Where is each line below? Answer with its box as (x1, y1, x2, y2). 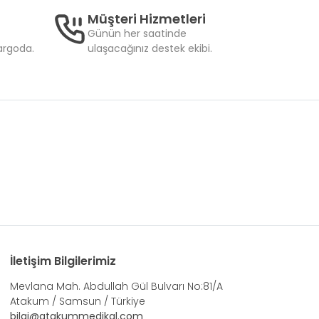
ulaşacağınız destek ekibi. (88, 41, 212, 56)
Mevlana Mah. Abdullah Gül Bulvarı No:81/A (10, 278, 223, 293)
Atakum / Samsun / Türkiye (10, 293, 145, 308)
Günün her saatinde (88, 26, 187, 41)
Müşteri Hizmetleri (88, 9, 206, 28)
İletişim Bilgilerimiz (10, 252, 116, 269)
